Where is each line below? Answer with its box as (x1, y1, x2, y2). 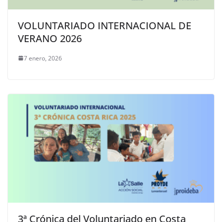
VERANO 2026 (18, 31, 82, 45)
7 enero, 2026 (24, 54, 62, 62)
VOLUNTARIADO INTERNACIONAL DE (18, 18, 191, 32)
